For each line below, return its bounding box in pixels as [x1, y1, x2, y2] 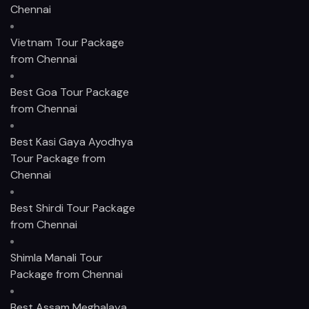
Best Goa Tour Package [10, 84, 129, 99]
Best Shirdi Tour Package [10, 200, 135, 215]
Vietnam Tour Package [10, 34, 124, 50]
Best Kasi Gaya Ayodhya [10, 134, 133, 149]
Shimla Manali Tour [10, 250, 103, 265]
